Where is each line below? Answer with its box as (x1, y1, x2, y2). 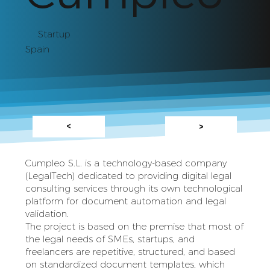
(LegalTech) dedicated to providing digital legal (25, 169, 231, 181)
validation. (25, 207, 69, 219)
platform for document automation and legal (25, 195, 226, 207)
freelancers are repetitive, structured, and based (25, 245, 235, 257)
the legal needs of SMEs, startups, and (25, 233, 195, 245)
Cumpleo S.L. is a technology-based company (25, 157, 227, 169)
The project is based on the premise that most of (25, 220, 243, 232)
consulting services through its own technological (25, 182, 242, 194)
